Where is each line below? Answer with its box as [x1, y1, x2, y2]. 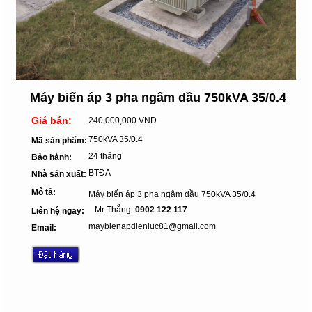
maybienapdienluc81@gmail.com [88, 221, 216, 231]
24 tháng [88, 150, 122, 161]
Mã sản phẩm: [31, 135, 87, 146]
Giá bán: [31, 114, 72, 126]
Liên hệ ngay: [31, 205, 84, 216]
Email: [31, 222, 56, 233]
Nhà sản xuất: [31, 169, 86, 179]
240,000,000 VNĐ [88, 115, 157, 125]
